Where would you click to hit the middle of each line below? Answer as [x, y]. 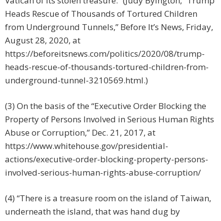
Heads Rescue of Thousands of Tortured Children [101, 14]
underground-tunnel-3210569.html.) [76, 80]
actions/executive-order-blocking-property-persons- [107, 159]
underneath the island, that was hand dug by [92, 212]
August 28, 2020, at [43, 40]
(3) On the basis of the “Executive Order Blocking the [106, 106]
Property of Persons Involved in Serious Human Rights [110, 119]
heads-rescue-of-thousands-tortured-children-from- [107, 67]
